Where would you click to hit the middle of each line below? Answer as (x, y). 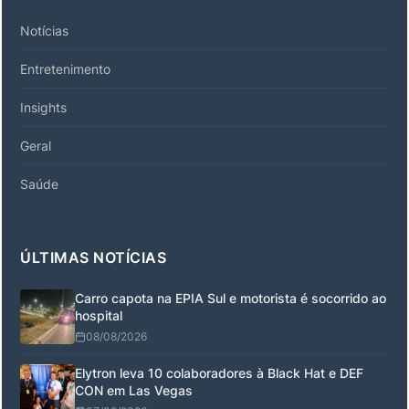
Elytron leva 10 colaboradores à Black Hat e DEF (219, 372)
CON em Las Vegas (134, 390)
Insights (43, 107)
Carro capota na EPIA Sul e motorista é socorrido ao (231, 298)
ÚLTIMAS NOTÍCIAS (93, 257)
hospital (99, 315)
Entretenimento (65, 68)
